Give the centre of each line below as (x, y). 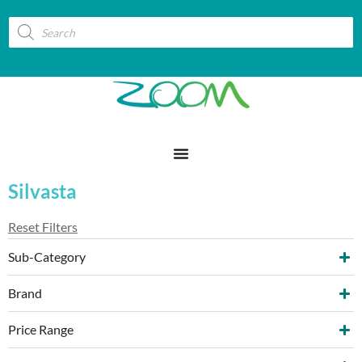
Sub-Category (47, 257)
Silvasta (42, 191)
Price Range (41, 329)
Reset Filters (43, 227)
